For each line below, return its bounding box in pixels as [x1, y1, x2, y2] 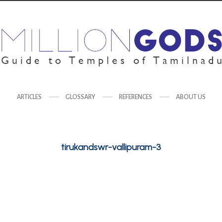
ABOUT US [175, 94, 206, 101]
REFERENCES [118, 94, 152, 101]
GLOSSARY [65, 94, 95, 101]
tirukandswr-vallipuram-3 [61, 142, 161, 153]
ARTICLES [16, 94, 42, 101]
